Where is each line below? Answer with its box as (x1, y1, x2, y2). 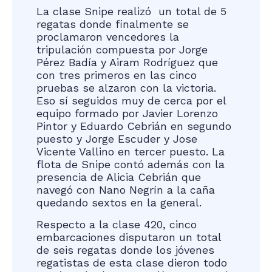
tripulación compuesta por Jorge (36, 43, 208, 56)
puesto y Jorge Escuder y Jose (36, 132, 197, 146)
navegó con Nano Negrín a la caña (36, 183, 215, 197)
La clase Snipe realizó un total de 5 (36, 5, 226, 18)
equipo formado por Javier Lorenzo (36, 107, 218, 120)
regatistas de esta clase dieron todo (36, 256, 227, 269)
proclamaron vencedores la (36, 30, 179, 44)
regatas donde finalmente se (36, 18, 189, 31)
